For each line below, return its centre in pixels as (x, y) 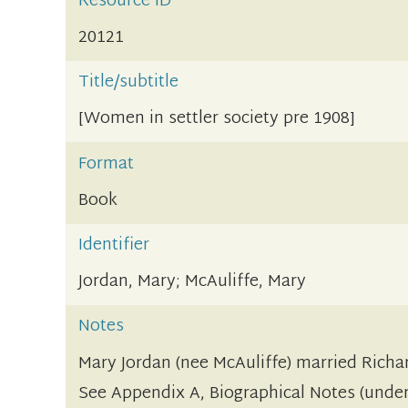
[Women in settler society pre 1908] (217, 119)
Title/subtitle (129, 83)
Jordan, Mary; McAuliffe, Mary (193, 282)
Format (107, 164)
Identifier (114, 246)
